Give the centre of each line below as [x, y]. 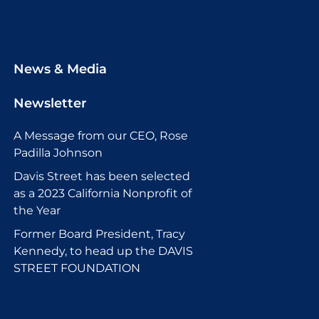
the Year [37, 211]
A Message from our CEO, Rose [101, 136]
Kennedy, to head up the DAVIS [103, 251]
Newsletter [50, 104]
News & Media [60, 69]
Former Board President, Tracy [99, 234]
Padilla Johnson [58, 153]
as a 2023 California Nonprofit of [103, 194]
